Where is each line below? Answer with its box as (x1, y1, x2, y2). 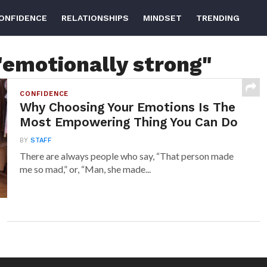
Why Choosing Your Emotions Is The (20, 100, 236, 114)
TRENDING (196, 13, 240, 23)
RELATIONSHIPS (61, 13, 129, 23)
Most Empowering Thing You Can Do (20, 115, 238, 129)
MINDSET (143, 13, 182, 23)
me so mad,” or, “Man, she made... (20, 163, 151, 175)
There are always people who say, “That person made (20, 150, 234, 162)
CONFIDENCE (20, 90, 69, 98)
